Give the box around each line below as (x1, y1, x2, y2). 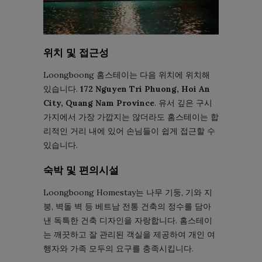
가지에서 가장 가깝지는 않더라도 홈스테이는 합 (43, 111, 219, 122)
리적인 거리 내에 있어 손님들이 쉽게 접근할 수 (43, 125, 215, 136)
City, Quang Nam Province (43, 97, 154, 108)
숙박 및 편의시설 (43, 164, 119, 176)
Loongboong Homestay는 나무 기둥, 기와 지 (43, 187, 212, 198)
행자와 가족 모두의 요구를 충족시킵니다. (43, 243, 194, 254)
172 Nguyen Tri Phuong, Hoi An (80, 83, 210, 94)
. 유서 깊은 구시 (154, 97, 212, 108)
